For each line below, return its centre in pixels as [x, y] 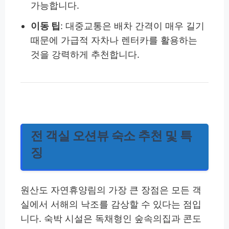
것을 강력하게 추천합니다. [85, 54]
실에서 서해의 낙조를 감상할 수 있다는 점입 [111, 204]
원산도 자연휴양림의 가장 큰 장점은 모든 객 [111, 190]
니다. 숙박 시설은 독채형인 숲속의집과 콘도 [111, 218]
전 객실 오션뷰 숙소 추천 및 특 [111, 135]
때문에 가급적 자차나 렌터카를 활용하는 [114, 40]
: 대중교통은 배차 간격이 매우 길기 [133, 26]
